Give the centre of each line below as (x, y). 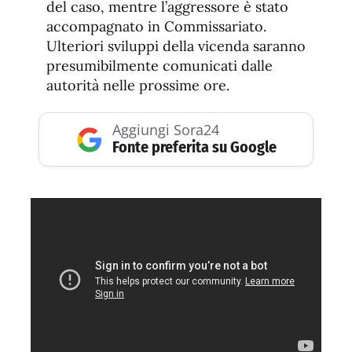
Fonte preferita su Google (194, 147)
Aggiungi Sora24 (165, 130)
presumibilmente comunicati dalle (159, 66)
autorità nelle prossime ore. (138, 86)
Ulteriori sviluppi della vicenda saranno (176, 46)
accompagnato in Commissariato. (156, 27)
